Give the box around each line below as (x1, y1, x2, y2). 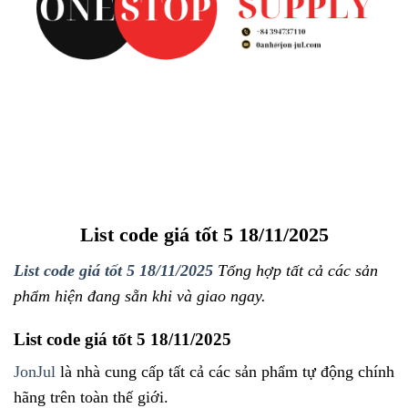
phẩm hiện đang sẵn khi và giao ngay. (14, 286, 266, 305)
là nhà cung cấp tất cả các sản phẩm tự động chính (56, 362, 394, 382)
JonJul (14, 362, 56, 382)
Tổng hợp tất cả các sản (213, 260, 378, 280)
